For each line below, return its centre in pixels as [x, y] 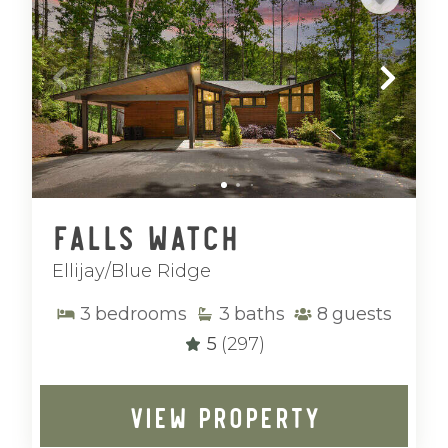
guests [362, 314]
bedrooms [141, 314]
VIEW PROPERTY [224, 416]
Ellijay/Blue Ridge [131, 271]
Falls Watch [145, 235]
